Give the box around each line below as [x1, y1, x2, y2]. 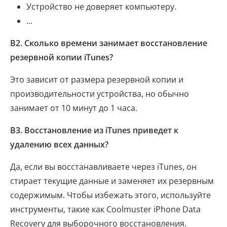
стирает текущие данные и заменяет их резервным [10, 175, 214, 187]
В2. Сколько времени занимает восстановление [10, 37, 207, 49]
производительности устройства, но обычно [10, 88, 189, 100]
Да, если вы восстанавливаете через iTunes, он [10, 161, 197, 173]
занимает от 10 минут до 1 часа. [10, 102, 137, 114]
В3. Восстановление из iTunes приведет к [10, 125, 178, 136]
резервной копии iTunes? [10, 52, 113, 63]
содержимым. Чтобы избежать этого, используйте [10, 190, 211, 201]
